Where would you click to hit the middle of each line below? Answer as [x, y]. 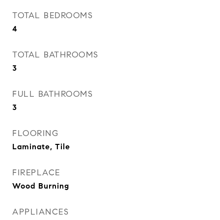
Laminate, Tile [41, 147]
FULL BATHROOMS [53, 94]
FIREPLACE [36, 173]
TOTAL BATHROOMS [55, 55]
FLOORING [35, 133]
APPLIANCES [41, 212]
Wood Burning [41, 186]
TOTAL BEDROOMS [53, 15]
